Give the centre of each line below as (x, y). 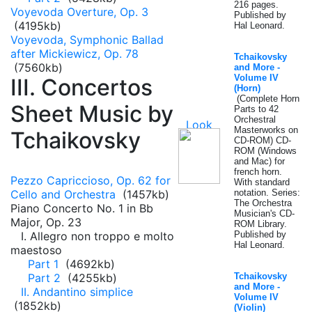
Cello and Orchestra (65, 194)
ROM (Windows (265, 151)
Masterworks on (266, 130)
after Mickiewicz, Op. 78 (75, 54)
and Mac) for (259, 161)
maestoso (36, 250)
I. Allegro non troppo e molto (92, 236)
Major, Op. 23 (46, 222)
